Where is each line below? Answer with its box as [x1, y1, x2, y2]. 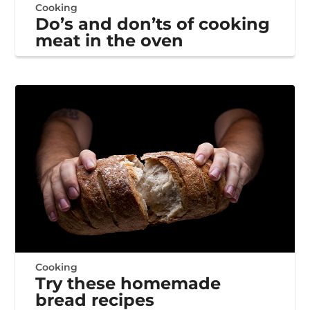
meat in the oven [35, 30, 184, 51]
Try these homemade [35, 273, 221, 294]
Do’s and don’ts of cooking [35, 14, 271, 35]
